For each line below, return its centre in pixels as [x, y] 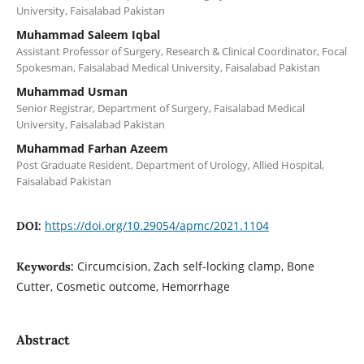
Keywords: [46, 266]
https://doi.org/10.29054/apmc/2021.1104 [156, 225]
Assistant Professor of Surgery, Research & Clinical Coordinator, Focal [181, 51]
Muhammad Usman [71, 91]
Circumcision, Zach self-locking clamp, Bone [195, 266]
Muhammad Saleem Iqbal [88, 34]
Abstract [43, 339]
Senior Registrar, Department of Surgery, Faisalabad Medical [160, 108]
